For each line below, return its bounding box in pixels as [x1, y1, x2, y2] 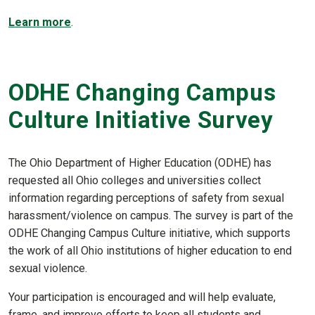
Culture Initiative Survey [8, 105, 274, 134]
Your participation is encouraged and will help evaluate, [8, 290, 276, 304]
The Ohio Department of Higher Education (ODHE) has [8, 155, 271, 169]
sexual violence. [8, 261, 87, 275]
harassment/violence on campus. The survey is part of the [8, 208, 293, 222]
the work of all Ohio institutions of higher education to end [8, 243, 292, 257]
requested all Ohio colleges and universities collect [8, 173, 261, 187]
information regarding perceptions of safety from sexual [8, 191, 284, 205]
